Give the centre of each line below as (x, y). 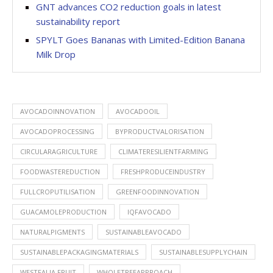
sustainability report (78, 21)
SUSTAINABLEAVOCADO (144, 232)
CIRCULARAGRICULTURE (59, 151)
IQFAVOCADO (149, 212)
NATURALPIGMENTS (52, 232)
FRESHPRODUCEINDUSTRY (163, 172)
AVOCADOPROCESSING (57, 131)
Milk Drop (56, 54)
